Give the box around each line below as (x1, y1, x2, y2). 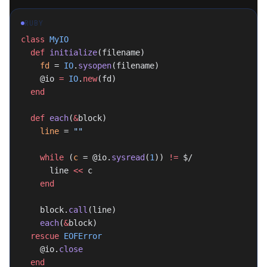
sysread (111, 153, 145, 162)
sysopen (78, 61, 111, 70)
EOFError (59, 231, 102, 241)
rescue (30, 231, 59, 241)
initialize (45, 48, 97, 57)
